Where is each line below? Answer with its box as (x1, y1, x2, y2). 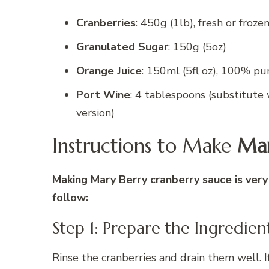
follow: (52, 190, 88, 205)
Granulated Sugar (76, 39, 168, 54)
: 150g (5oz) (168, 39, 226, 54)
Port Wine (76, 87, 130, 102)
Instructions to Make (52, 134, 231, 159)
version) (76, 105, 115, 120)
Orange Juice (76, 63, 142, 78)
